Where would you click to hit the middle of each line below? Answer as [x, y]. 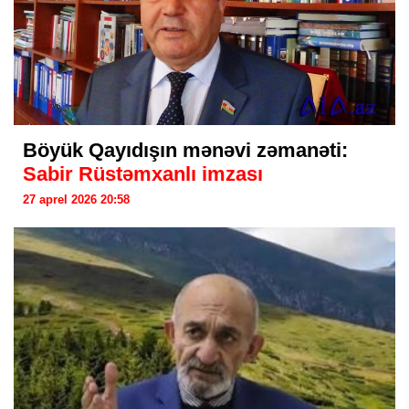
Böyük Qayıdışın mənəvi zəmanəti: [185, 150]
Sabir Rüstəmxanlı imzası [143, 174]
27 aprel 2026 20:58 [76, 199]
